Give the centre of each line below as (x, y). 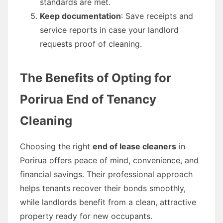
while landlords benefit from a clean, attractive (108, 202)
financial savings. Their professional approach (106, 174)
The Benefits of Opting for (96, 78)
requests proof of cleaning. (91, 44)
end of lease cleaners (134, 146)
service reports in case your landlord (109, 30)
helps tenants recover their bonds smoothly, (103, 188)
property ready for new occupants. (86, 216)
